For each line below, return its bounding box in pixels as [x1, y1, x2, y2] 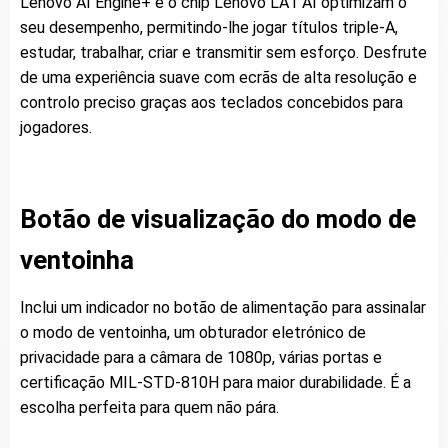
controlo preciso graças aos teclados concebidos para [20, 92, 403, 112]
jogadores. [20, 117, 92, 137]
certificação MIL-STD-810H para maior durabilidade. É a [20, 373, 411, 393]
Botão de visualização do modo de [20, 204, 416, 235]
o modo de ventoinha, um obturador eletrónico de [20, 323, 366, 343]
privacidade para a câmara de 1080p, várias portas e [20, 348, 382, 368]
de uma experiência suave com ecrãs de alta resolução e [20, 67, 417, 87]
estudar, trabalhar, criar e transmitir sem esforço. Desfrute [20, 42, 427, 62]
